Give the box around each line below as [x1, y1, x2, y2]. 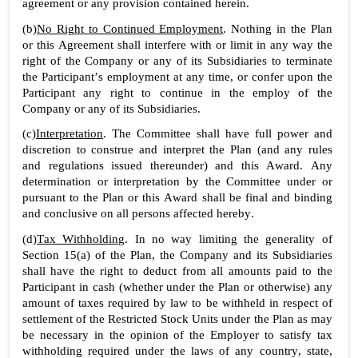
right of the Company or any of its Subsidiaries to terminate [22, 54, 332, 67]
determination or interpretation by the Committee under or [22, 174, 332, 188]
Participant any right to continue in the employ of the [22, 86, 332, 99]
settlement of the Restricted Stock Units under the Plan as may [22, 312, 332, 325]
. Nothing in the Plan [223, 22, 332, 35]
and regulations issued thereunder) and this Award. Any [22, 158, 332, 172]
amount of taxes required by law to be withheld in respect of [22, 296, 332, 309]
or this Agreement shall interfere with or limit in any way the [22, 38, 332, 51]
